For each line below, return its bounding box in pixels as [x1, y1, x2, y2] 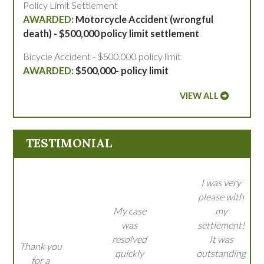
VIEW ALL [179, 91, 219, 101]
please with [198, 191, 244, 203]
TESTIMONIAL [26, 136, 113, 151]
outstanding [196, 247, 246, 259]
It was [209, 233, 233, 245]
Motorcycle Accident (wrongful [75, 14, 214, 25]
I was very [201, 177, 241, 189]
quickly [115, 247, 144, 259]
